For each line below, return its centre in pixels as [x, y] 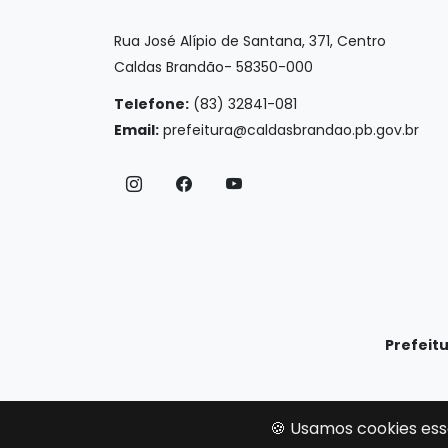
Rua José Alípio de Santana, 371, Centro [250, 41]
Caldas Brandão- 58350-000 [213, 67]
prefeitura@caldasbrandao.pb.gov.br [291, 130]
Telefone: [151, 104]
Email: [136, 130]
